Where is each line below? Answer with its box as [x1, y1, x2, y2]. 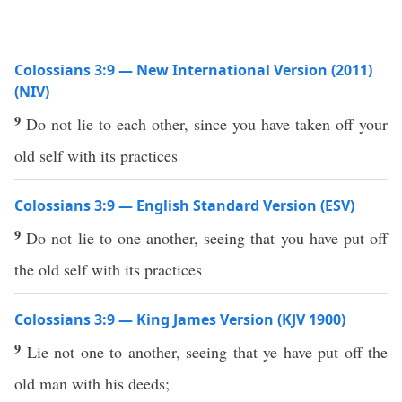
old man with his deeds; [14, 372, 170, 394]
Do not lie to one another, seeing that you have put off [26, 227, 389, 249]
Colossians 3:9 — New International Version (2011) [14, 60, 372, 80]
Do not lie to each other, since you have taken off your [26, 113, 388, 135]
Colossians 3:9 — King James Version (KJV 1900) [14, 310, 345, 329]
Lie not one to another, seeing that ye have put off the [26, 341, 388, 363]
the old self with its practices [14, 258, 202, 280]
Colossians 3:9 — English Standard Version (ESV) [14, 196, 354, 215]
